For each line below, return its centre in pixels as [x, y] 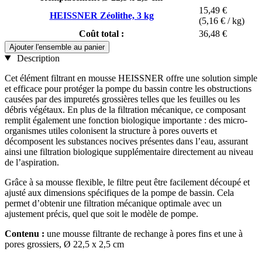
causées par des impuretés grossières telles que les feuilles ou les [122, 99]
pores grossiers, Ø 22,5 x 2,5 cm [64, 244]
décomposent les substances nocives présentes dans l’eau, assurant [126, 141]
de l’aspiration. [32, 162]
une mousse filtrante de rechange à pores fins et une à [144, 233]
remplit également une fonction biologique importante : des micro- [126, 120]
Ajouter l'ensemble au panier [57, 47]
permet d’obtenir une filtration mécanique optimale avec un [113, 203]
